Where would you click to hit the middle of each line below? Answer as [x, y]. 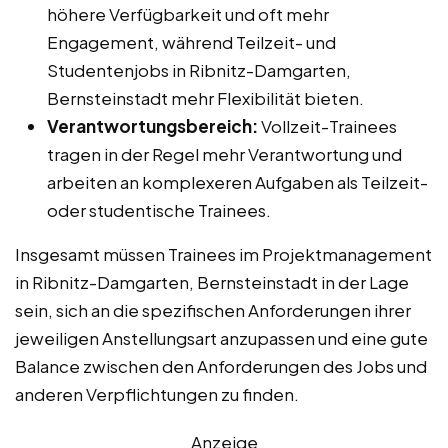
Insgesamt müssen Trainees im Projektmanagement [223, 253]
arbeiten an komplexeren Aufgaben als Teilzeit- [237, 181]
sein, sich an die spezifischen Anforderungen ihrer [213, 309]
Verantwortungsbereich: [152, 125]
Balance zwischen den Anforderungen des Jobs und [221, 365]
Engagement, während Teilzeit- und [191, 41]
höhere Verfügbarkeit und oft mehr [188, 13]
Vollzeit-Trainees [327, 125]
